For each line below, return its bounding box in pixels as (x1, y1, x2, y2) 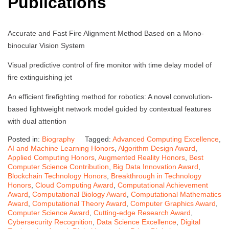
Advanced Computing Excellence (112, 135, 219, 144)
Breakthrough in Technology (111, 172, 201, 180)
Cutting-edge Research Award (94, 209, 191, 217)
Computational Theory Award (32, 199, 126, 208)
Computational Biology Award (32, 190, 127, 199)
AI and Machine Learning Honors (8, 144, 114, 153)
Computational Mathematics (131, 190, 221, 199)
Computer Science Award (8, 209, 89, 217)
